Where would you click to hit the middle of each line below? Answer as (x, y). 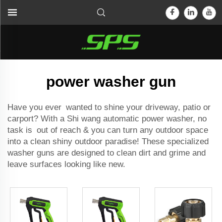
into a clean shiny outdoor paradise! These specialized (110, 141)
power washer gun (111, 82)
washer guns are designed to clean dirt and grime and (107, 153)
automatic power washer (148, 119)
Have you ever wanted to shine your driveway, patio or (109, 107)
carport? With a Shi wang (55, 119)
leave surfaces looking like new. (66, 164)
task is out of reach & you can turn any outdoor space (108, 130)
